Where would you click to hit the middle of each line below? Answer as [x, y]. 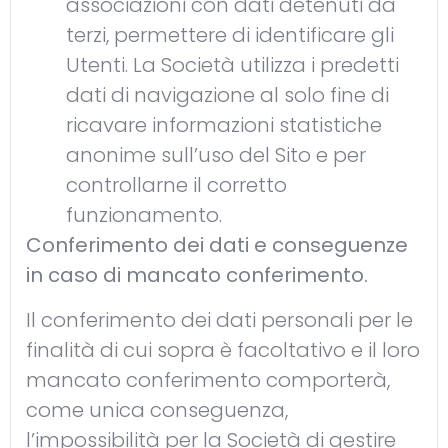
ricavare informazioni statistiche [224, 125]
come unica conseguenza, [157, 409]
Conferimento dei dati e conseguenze [217, 245]
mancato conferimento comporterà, [208, 379]
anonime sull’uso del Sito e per [216, 155]
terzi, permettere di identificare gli [230, 35]
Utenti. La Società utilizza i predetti [232, 65]
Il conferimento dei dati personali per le [219, 319]
